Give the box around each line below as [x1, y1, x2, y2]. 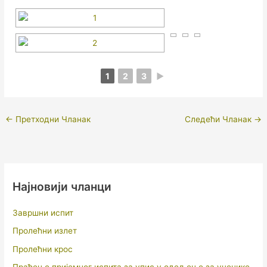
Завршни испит [13, 207, 74, 218]
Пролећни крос [13, 244, 73, 254]
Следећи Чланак [184, 114, 254, 124]
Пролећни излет [13, 226, 77, 236]
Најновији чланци [13, 179, 112, 194]
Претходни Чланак [13, 114, 91, 124]
